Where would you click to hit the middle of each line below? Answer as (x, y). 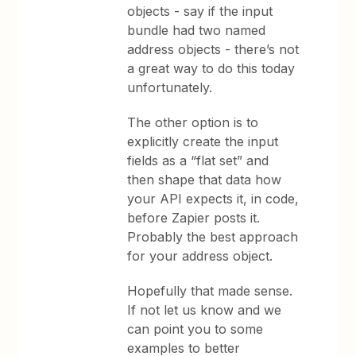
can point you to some (195, 329)
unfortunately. (170, 87)
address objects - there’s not (213, 49)
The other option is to (193, 122)
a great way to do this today (211, 68)
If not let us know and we (205, 310)
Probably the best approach (213, 237)
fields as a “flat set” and (198, 161)
